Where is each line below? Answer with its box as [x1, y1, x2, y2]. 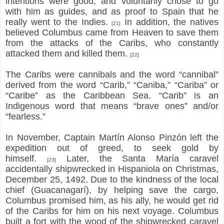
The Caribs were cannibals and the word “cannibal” [5, 69, 218, 79]
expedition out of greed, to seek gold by [5, 142, 218, 153]
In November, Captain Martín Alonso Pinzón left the [5, 132, 218, 142]
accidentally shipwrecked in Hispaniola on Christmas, [5, 163, 218, 174]
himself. [5, 153, 47, 163]
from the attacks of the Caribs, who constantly [5, 37, 218, 48]
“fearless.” [5, 111, 50, 121]
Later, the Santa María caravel [55, 153, 219, 163]
